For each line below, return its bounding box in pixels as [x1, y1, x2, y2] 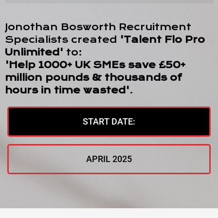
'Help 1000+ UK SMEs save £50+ [5, 59, 185, 71]
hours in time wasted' [5, 85, 129, 96]
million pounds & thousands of [5, 72, 182, 83]
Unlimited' [5, 47, 63, 58]
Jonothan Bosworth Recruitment [5, 21, 191, 33]
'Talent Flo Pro [120, 34, 205, 45]
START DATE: [83, 116, 135, 127]
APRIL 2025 [86, 154, 132, 164]
